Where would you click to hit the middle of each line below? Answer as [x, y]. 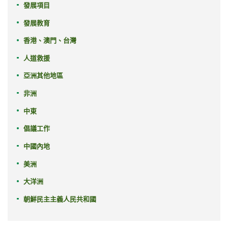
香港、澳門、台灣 [50, 41]
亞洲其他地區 [43, 76]
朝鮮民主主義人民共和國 [60, 199]
